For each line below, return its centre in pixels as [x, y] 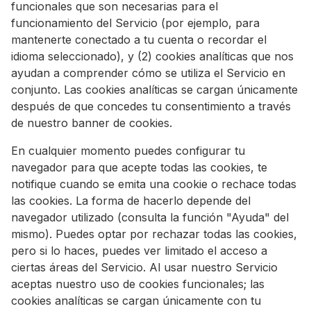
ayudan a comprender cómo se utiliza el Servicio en [148, 73]
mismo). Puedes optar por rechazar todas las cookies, [154, 234]
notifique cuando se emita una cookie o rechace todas [154, 184]
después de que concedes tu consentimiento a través [151, 106]
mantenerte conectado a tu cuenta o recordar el [139, 40]
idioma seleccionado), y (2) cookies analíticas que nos [152, 56]
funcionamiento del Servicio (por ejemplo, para [135, 23]
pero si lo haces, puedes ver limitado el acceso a [139, 251]
